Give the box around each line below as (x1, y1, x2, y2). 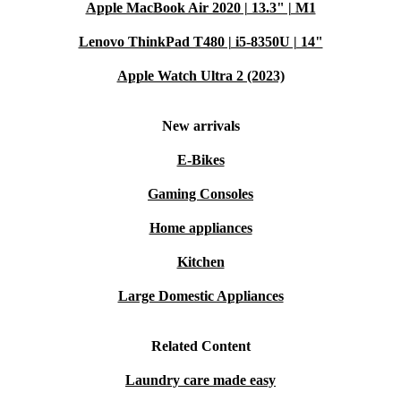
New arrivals (161, 118, 240, 133)
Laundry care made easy (125, 372, 276, 388)
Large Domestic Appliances (117, 288, 284, 303)
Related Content (150, 338, 251, 354)
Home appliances (149, 220, 252, 235)
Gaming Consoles (148, 186, 253, 201)
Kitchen (176, 254, 225, 269)
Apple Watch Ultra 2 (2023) (116, 68, 285, 83)
